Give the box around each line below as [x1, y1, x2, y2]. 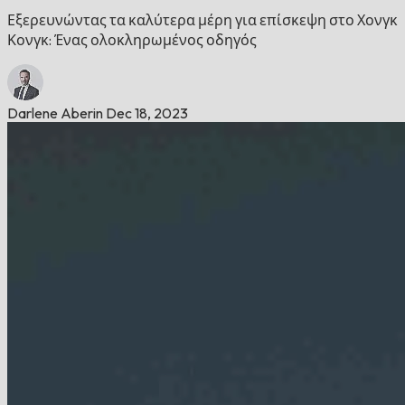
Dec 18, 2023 [106, 103, 188, 122]
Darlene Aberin [7, 103, 103, 122]
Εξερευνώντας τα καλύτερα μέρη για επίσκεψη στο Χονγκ [7, 10, 398, 29]
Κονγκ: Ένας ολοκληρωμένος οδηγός [7, 30, 257, 49]
